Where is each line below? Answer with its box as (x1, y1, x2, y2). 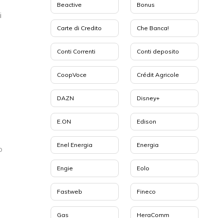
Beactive (57, 1, 82, 9)
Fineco (136, 188, 156, 196)
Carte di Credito (57, 24, 102, 32)
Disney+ (136, 94, 160, 102)
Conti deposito (136, 48, 179, 55)
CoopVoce (57, 71, 87, 79)
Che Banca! (136, 24, 169, 32)
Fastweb (57, 188, 82, 196)
